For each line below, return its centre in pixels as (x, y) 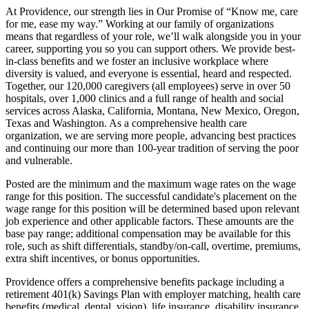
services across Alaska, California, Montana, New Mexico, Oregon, (152, 111)
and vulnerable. (39, 161)
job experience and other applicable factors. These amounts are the (150, 221)
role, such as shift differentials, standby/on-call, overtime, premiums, (153, 246)
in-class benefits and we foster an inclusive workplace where (137, 61)
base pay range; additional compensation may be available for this (148, 234)
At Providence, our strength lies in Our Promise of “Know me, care (152, 12)
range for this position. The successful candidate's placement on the (151, 197)
